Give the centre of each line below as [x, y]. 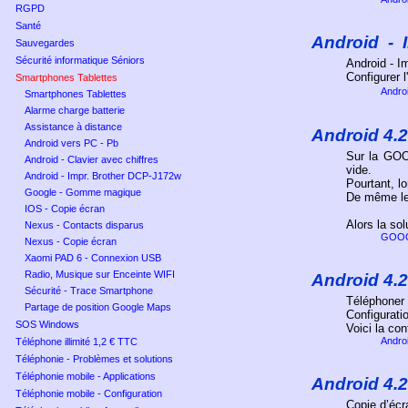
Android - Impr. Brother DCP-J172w [103, 176]
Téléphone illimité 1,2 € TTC [76, 342]
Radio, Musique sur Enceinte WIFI [100, 274]
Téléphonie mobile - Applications [86, 376]
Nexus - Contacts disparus [84, 225]
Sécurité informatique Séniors [80, 60]
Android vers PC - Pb [71, 143]
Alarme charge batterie [75, 110]
